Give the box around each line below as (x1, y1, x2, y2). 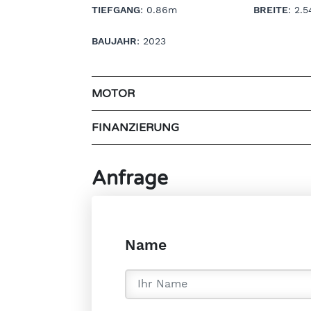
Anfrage (92, 166, 168, 190)
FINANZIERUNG (92, 120, 179, 135)
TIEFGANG (92, 3, 140, 15)
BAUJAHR (92, 35, 137, 47)
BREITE (253, 3, 289, 15)
